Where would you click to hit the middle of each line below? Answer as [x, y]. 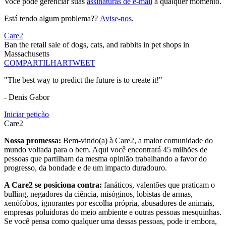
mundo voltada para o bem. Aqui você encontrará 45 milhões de [106, 150]
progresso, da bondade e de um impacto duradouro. [86, 168]
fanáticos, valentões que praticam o [159, 185]
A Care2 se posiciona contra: [54, 185]
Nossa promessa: [34, 141]
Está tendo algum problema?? [52, 19]
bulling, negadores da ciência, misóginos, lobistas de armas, [98, 194]
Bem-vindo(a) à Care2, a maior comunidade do [138, 141]
